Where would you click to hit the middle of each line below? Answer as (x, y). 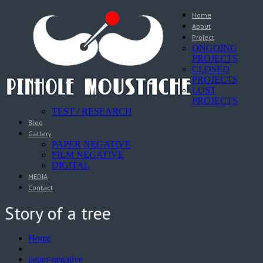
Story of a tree (58, 213)
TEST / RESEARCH (92, 111)
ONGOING (215, 48)
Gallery (40, 134)
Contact (41, 188)
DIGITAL (71, 165)
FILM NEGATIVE (88, 155)
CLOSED (211, 69)
